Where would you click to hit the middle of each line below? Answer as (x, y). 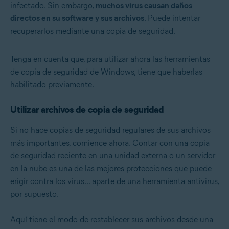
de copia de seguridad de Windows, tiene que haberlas (106, 72)
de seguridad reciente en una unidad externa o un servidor (113, 156)
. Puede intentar (172, 18)
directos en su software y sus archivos (77, 18)
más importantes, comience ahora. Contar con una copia (110, 143)
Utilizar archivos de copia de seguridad (87, 110)
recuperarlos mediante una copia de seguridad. (93, 31)
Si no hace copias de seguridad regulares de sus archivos (110, 130)
